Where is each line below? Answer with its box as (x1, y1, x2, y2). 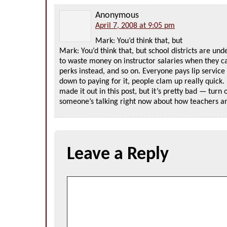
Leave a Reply (67, 145, 169, 164)
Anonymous (95, 11, 139, 20)
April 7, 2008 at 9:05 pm (95, 22, 175, 30)
